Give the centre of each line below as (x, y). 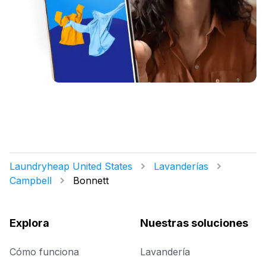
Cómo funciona (44, 252)
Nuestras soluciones (194, 223)
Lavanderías (181, 167)
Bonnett (91, 181)
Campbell (31, 181)
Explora (29, 223)
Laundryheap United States (71, 167)
